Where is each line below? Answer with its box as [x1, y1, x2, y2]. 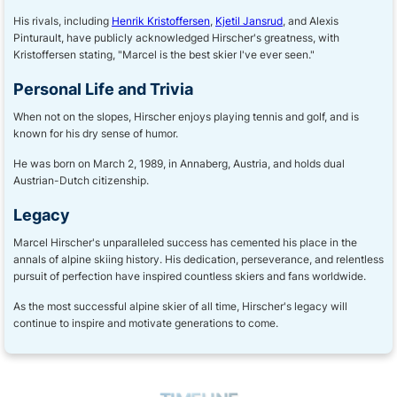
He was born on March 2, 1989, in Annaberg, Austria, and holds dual [13, 157, 345, 170]
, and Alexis [283, 14, 339, 27]
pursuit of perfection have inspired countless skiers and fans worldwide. [13, 269, 366, 283]
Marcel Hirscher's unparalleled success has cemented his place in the [13, 236, 357, 249]
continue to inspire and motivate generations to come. [13, 316, 278, 330]
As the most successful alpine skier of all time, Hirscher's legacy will [13, 300, 347, 313]
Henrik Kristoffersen [112, 14, 210, 27]
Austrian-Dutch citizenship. [13, 174, 149, 187]
